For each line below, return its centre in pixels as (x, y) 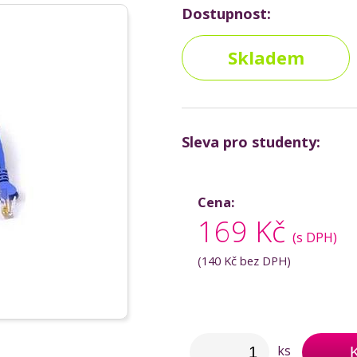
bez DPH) (264, 261)
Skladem (266, 58)
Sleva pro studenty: (251, 142)
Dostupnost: (226, 14)
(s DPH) (315, 237)
